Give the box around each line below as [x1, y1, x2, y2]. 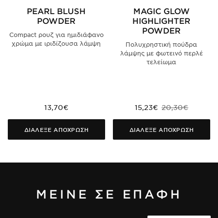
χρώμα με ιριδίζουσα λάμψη [12, 39, 101, 48]
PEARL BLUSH [27, 6, 86, 16]
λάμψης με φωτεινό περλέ [120, 49, 203, 57]
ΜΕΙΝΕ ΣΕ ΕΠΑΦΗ [36, 187, 182, 201]
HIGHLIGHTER [132, 16, 191, 26]
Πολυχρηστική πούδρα [126, 40, 198, 49]
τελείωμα [146, 58, 177, 66]
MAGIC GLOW [133, 6, 190, 16]
